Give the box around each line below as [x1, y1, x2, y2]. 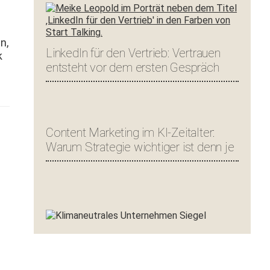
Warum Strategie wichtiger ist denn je [46, 140, 234, 154]
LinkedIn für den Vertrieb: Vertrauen [46, 46, 221, 60]
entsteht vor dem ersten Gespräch [46, 60, 219, 75]
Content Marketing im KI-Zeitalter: [46, 125, 215, 140]
